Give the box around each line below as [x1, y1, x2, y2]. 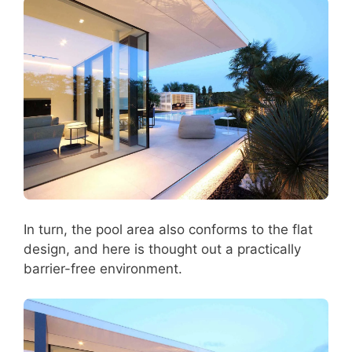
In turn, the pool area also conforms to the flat [24, 221, 313, 237]
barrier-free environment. [24, 260, 182, 277]
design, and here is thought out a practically [24, 240, 301, 257]
